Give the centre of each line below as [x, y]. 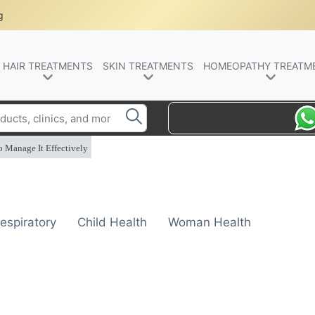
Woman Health [210, 222]
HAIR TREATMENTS [48, 65]
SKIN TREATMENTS [148, 65]
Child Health [112, 222]
